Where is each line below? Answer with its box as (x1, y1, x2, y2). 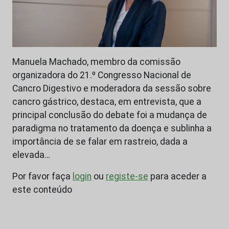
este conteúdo (12, 185, 72, 195)
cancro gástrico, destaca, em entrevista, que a (12, 97, 201, 107)
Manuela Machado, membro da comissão (12, 57, 180, 67)
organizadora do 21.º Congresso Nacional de (12, 70, 191, 81)
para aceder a (148, 171, 207, 182)
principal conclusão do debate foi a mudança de (12, 110, 207, 121)
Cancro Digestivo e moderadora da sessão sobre (12, 83, 211, 94)
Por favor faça (12, 171, 73, 182)
